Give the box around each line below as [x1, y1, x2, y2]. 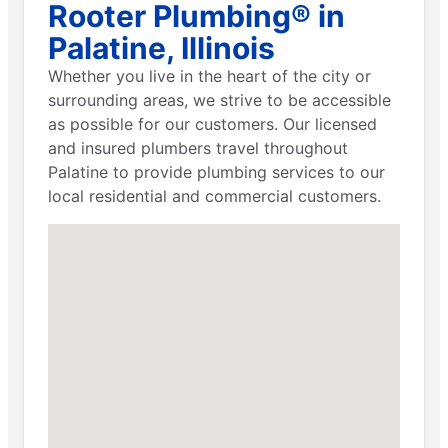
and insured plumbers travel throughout [48, 137, 348, 158]
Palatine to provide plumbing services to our [48, 161, 385, 182]
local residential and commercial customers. [48, 185, 381, 206]
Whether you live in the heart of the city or [48, 65, 371, 86]
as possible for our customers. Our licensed [48, 113, 377, 134]
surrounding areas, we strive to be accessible [48, 89, 391, 110]
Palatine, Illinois [48, 29, 275, 66]
